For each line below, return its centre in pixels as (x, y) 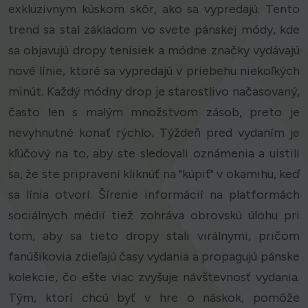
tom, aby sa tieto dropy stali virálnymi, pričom (154, 236)
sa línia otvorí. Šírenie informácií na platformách (154, 195)
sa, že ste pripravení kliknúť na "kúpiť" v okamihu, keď (154, 174)
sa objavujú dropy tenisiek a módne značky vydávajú (154, 51)
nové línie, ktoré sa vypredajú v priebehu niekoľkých (154, 71)
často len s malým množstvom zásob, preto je (154, 112)
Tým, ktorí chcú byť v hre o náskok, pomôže (154, 298)
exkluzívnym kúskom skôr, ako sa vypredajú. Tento (154, 9)
